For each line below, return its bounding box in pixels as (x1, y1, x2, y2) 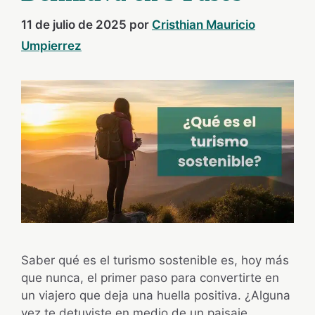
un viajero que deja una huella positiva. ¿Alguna (21, 288, 290, 302)
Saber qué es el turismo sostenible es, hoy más (21, 252, 289, 267)
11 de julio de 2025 (21, 17, 127, 32)
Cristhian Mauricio (152, 17, 255, 32)
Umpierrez (21, 38, 82, 53)
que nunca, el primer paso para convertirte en (21, 270, 279, 285)
